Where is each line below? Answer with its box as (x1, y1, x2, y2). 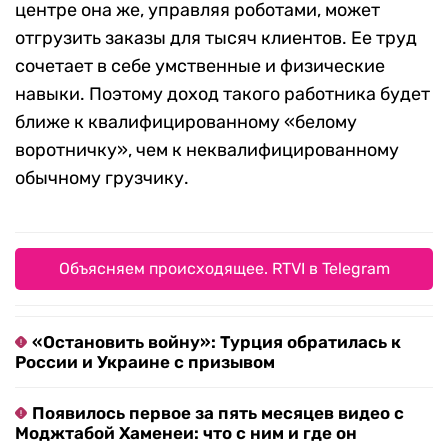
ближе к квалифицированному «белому (15, 111, 357, 134)
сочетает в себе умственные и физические (15, 55, 385, 78)
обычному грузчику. (15, 167, 189, 190)
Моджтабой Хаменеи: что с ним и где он (15, 423, 357, 444)
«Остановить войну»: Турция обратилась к (32, 332, 401, 353)
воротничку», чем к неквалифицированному (15, 139, 399, 162)
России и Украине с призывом (15, 352, 275, 373)
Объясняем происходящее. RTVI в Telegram (58, 259, 390, 279)
